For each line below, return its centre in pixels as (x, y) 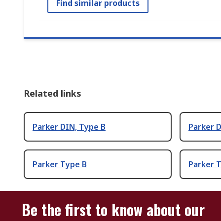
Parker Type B (60, 165)
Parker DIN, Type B (69, 127)
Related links (53, 93)
